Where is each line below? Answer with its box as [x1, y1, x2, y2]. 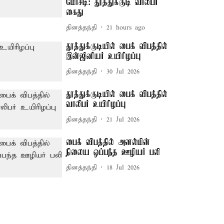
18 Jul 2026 [106, 163, 140, 172]
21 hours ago [106, 23, 145, 32]
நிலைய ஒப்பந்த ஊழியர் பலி [66, 147, 160, 158]
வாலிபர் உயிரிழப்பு [66, 99, 126, 110]
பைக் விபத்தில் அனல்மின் [66, 137, 150, 148]
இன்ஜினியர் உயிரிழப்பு [66, 51, 141, 61]
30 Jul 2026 [106, 67, 140, 76]
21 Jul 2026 [106, 115, 140, 124]
